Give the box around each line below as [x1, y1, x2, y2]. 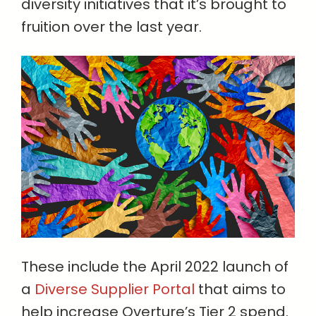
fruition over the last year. [21, 17, 202, 37]
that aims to [195, 279, 286, 300]
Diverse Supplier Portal [35, 279, 195, 300]
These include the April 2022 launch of [21, 257, 288, 277]
